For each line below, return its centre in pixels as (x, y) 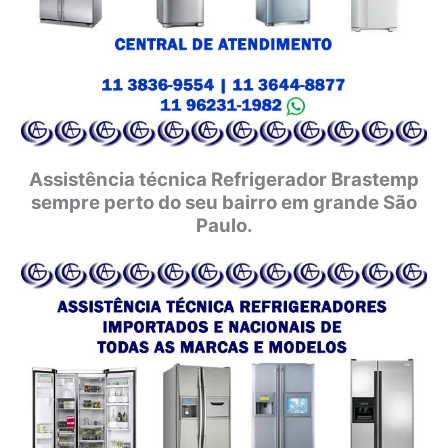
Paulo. (224, 225)
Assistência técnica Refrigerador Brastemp (224, 179)
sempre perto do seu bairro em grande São (224, 202)
